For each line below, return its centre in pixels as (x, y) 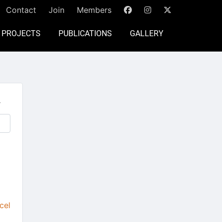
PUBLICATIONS (85, 33)
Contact (21, 10)
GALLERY (147, 33)
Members (94, 10)
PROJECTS (21, 33)
